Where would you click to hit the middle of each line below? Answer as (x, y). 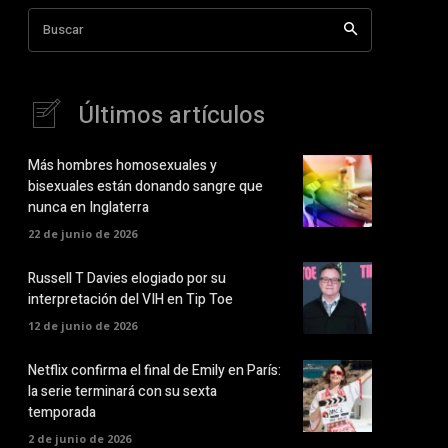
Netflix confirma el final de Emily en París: (154, 371)
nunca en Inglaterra (88, 207)
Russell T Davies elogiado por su (127, 278)
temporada (62, 413)
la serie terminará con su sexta (122, 392)
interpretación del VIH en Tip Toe (130, 299)
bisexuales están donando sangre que (145, 186)
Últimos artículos (171, 115)
